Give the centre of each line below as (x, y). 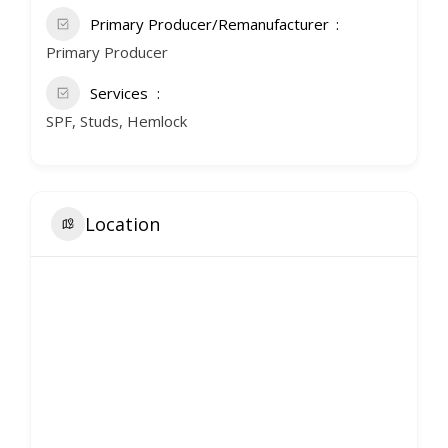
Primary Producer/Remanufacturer (209, 24)
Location (122, 223)
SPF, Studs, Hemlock (116, 121)
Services (119, 93)
